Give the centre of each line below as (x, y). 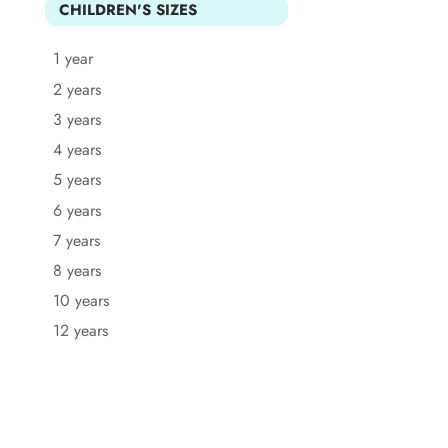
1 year (73, 59)
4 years (77, 150)
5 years (77, 180)
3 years (77, 119)
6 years (77, 210)
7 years (76, 240)
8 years (77, 270)
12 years (80, 331)
